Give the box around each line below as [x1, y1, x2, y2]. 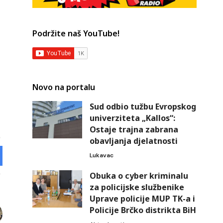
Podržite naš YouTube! [32, 28, 119, 39]
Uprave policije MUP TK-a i [89, 193, 195, 205]
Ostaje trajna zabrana [89, 124, 178, 135]
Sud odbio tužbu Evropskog [89, 101, 196, 112]
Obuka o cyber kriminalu [89, 170, 188, 182]
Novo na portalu [32, 82, 95, 93]
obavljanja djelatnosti [89, 135, 178, 147]
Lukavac [89, 151, 113, 160]
